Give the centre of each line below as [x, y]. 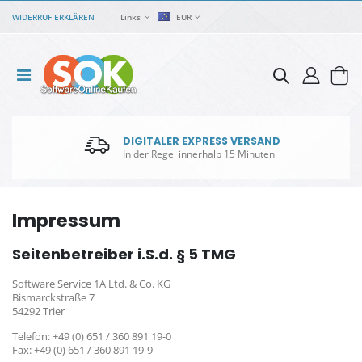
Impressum [66, 220]
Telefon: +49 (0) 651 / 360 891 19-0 [92, 336]
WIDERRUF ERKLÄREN [53, 17]
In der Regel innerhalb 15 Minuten [199, 154]
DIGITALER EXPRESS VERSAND [202, 141]
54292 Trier [38, 312]
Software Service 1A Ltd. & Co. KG [91, 284]
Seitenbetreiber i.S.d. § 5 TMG [124, 255]
